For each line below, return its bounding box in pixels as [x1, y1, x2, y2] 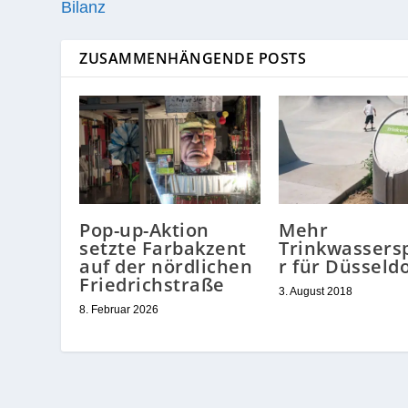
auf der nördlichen [79, 253, 253, 279]
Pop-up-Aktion [79, 217, 209, 242]
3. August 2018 [279, 284, 352, 298]
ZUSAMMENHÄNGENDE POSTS [79, 47, 307, 68]
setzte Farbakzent [79, 235, 247, 260]
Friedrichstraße [79, 271, 225, 297]
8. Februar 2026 [79, 302, 159, 316]
